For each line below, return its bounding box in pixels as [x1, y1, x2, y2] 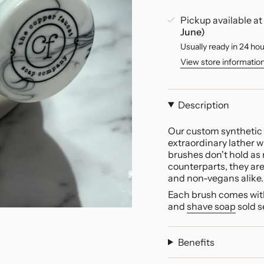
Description [177, 98, 229, 111]
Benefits [177, 236, 214, 248]
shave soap [187, 200, 236, 212]
